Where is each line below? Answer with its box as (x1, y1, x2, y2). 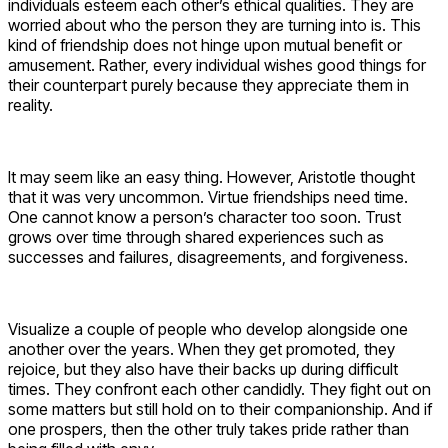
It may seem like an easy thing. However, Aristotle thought (8, 167, 415, 188)
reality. (8, 95, 53, 116)
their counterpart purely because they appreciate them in (8, 75, 409, 96)
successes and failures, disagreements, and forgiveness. (8, 247, 408, 268)
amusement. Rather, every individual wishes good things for (8, 55, 426, 76)
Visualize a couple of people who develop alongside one (8, 319, 408, 340)
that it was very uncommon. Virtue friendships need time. (8, 187, 408, 208)
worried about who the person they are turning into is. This (8, 15, 421, 36)
